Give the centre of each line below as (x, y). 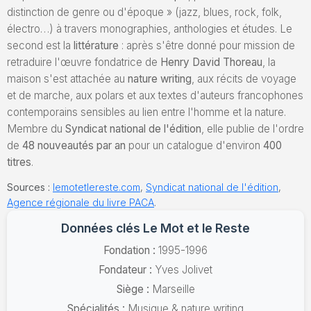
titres (19, 162)
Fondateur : (125, 269)
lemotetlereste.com (96, 187)
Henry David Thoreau (211, 62)
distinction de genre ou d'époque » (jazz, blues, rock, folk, (144, 12)
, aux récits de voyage (244, 79)
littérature (96, 46)
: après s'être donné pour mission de (207, 46)
